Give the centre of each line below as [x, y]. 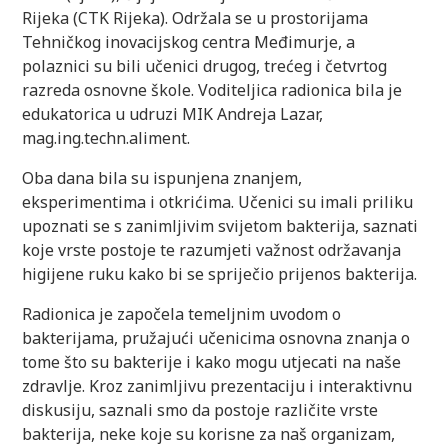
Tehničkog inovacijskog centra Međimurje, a [189, 41]
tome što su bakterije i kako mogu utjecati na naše [212, 361]
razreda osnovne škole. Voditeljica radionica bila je [212, 89]
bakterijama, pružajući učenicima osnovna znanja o [216, 337]
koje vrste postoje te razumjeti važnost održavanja [212, 249]
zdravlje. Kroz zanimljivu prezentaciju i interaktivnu [217, 385]
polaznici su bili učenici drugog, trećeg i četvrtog [205, 65]
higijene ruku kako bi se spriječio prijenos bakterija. [220, 273]
